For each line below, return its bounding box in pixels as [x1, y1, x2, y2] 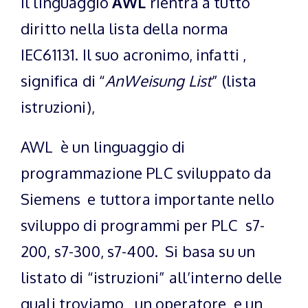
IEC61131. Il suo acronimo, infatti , [21, 44, 247, 64]
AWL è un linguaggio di [21, 136, 186, 156]
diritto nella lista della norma [21, 18, 229, 38]
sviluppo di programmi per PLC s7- [21, 214, 265, 234]
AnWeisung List [105, 70, 212, 90]
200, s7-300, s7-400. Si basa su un [21, 241, 256, 261]
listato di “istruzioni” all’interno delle [21, 267, 283, 287]
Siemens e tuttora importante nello [21, 188, 278, 208]
